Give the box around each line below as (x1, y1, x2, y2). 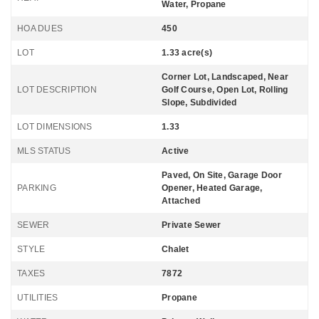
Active (162, 146, 189, 156)
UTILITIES (17, 293, 58, 303)
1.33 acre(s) (162, 48, 212, 58)
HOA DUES (17, 23, 63, 33)
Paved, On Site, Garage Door (162, 170, 282, 180)
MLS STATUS (17, 146, 71, 156)
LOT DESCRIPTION (17, 85, 97, 95)
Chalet (162, 244, 189, 254)
